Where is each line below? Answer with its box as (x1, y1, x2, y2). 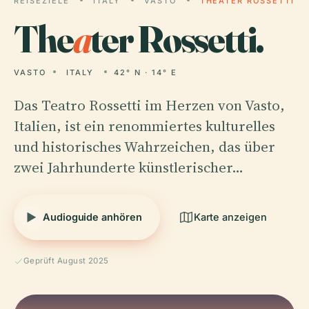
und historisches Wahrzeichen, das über (14, 137, 275, 157)
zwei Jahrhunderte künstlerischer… (14, 157, 243, 177)
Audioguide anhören (43, 211, 142, 223)
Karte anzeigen (193, 211, 267, 223)
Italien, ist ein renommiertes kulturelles (14, 116, 275, 136)
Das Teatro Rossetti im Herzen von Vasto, (14, 95, 285, 115)
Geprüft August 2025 (23, 256, 109, 266)
